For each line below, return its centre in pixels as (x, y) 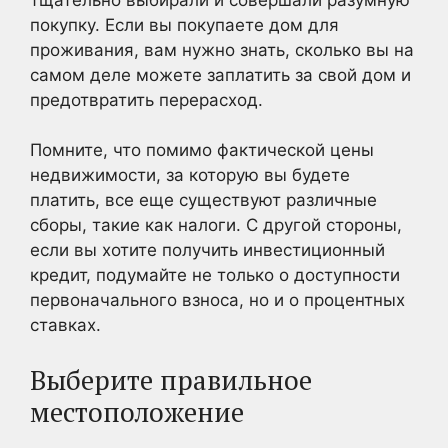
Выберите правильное (171, 379)
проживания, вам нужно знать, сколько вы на (222, 49)
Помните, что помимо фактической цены (202, 150)
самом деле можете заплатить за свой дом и (220, 74)
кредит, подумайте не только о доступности (215, 275)
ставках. (65, 325)
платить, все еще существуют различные (203, 200)
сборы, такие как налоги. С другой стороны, (216, 225)
